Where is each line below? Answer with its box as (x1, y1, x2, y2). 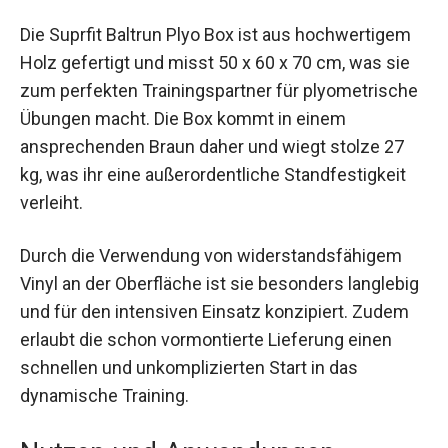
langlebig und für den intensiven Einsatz (20, 314, 336, 336)
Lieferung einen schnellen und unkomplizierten (20, 370, 393, 392)
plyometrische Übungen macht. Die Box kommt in (20, 120, 411, 142)
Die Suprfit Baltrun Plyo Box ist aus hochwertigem (20, 36, 411, 58)
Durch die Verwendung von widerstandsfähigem (20, 258, 402, 280)
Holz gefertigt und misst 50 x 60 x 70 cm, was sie (20, 64, 410, 86)
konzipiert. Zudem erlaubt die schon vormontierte (20, 342, 412, 364)
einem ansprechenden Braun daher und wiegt (20, 148, 380, 170)
